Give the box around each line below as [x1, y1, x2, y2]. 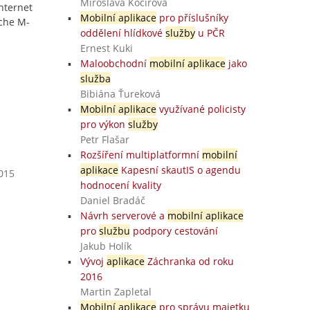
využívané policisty [156, 102, 246, 116]
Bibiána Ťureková [80, 87, 161, 100]
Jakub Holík [80, 239, 131, 253]
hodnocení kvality [80, 179, 161, 192]
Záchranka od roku [144, 255, 234, 268]
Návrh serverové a [80, 209, 167, 222]
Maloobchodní [80, 57, 149, 70]
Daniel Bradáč [80, 194, 145, 207]
